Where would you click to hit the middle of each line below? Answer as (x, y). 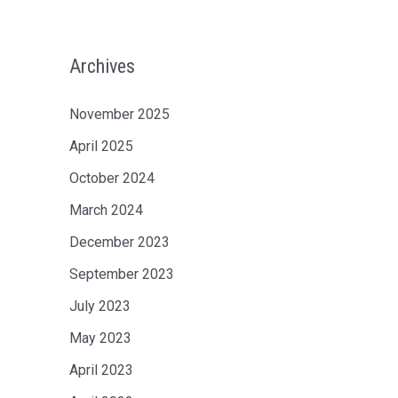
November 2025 (119, 114)
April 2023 (101, 370)
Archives (102, 66)
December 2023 (119, 242)
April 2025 (101, 146)
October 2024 (112, 178)
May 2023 (100, 338)
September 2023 (122, 274)
